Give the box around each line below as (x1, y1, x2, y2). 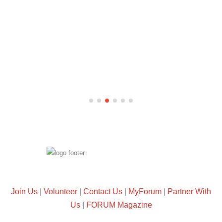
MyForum (128, 187, 162, 196)
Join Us (11, 187, 38, 196)
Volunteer (44, 187, 77, 196)
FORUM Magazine (86, 200, 152, 209)
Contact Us (83, 187, 122, 196)
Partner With (167, 187, 211, 196)
